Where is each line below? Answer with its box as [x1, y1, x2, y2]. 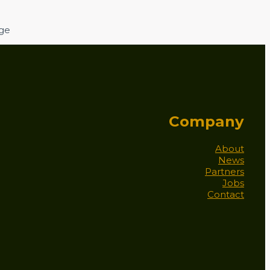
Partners [205, 166, 244, 177]
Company [169, 111, 244, 130]
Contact [207, 189, 244, 200]
